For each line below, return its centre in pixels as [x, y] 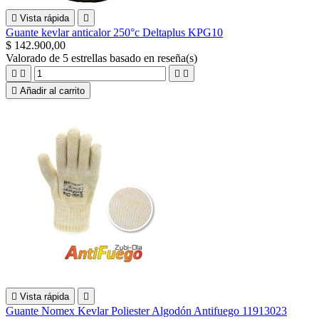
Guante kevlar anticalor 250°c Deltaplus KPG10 [114, 32]
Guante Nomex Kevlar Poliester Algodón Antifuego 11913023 [146, 310]
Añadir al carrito [52, 90]
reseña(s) [177, 58]
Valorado [27, 58]
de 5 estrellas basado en [103, 58]
